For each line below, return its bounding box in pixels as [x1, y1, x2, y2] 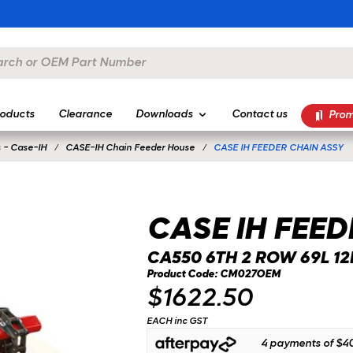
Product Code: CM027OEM [146, 269, 281, 281]
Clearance [58, 109, 112, 121]
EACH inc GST [146, 317, 207, 326]
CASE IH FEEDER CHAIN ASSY [213, 143, 343, 153]
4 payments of [260, 338, 336, 350]
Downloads [135, 109, 193, 121]
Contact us [231, 109, 288, 121]
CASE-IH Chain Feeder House [65, 143, 195, 153]
